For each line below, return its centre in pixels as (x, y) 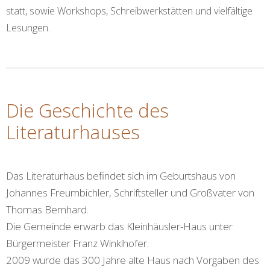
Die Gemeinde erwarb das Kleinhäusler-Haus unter (119, 227)
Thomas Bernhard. (47, 210)
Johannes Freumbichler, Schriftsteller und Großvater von (130, 193)
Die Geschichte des (87, 111)
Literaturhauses (73, 132)
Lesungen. (28, 28)
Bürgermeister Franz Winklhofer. (77, 243)
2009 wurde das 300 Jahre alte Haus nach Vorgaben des (133, 260)
